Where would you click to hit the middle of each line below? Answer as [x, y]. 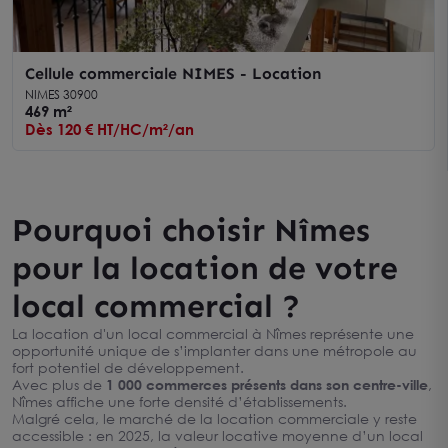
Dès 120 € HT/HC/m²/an [109, 129]
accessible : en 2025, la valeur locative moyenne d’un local [217, 435]
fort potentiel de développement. [128, 367]
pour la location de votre [205, 268]
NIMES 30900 [61, 94]
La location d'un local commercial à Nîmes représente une [213, 333]
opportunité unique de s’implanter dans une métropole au [214, 350]
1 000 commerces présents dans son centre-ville [267, 384]
